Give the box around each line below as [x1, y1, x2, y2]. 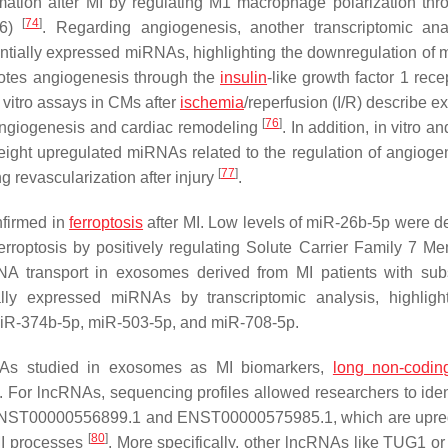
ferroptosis [69, 213, 144, 231]
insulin [220, 68, 268, 86]
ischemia [180, 93, 244, 111]
